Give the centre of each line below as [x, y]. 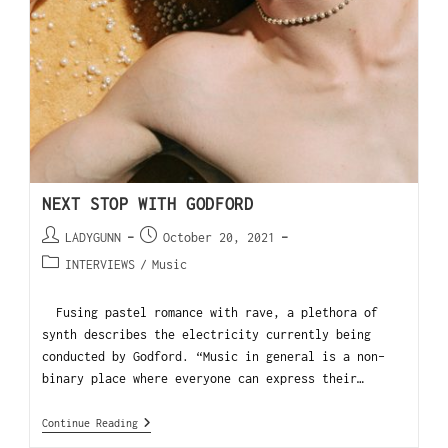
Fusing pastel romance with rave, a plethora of [210, 312]
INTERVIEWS [100, 264]
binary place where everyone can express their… [203, 378]
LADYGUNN [93, 237]
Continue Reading [90, 422]
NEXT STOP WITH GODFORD [148, 203]
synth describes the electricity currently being [207, 334]
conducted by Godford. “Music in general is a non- [214, 356]
